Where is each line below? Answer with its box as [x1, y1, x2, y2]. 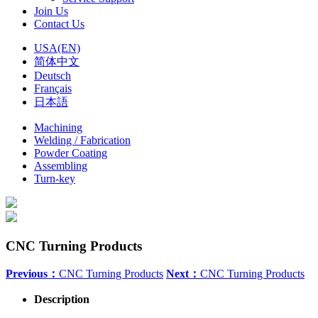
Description [34, 293, 89, 306]
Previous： [6, 268, 59, 280]
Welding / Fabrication [34, 133, 131, 146]
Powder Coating [34, 146, 107, 159]
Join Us [34, 4, 68, 17]
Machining [34, 121, 82, 133]
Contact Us [34, 17, 84, 30]
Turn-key [34, 172, 75, 185]
